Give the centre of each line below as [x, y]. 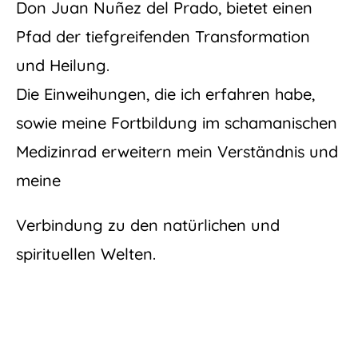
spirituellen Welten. [86, 254]
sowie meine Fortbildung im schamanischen [177, 123]
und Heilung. [63, 66]
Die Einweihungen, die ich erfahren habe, [165, 94]
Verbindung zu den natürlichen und [148, 225]
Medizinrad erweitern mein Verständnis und [177, 152]
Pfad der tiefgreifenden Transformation [163, 37]
